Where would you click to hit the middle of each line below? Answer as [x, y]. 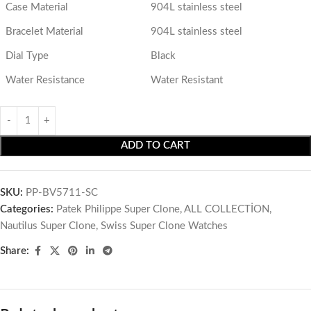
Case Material [36, 8]
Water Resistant [186, 81]
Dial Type [27, 56]
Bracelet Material [44, 32]
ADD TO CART [155, 146]
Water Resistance [45, 81]
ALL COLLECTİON [227, 210]
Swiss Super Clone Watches [164, 226]
